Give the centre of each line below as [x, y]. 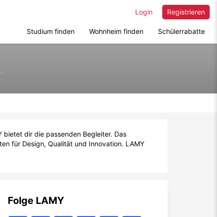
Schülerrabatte [181, 31]
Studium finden [51, 31]
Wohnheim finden [116, 31]
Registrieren [186, 12]
